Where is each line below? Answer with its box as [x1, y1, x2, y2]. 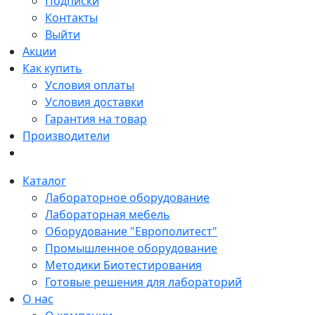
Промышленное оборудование [45, 240, 217, 257]
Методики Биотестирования [45, 257, 202, 274]
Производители [22, 128, 110, 144]
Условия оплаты [45, 77, 134, 94]
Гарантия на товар [45, 111, 147, 127]
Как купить [22, 60, 82, 77]
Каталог [22, 173, 66, 189]
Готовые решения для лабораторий [45, 274, 242, 290]
